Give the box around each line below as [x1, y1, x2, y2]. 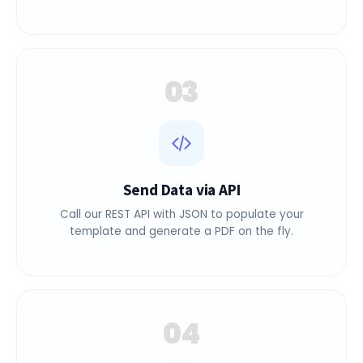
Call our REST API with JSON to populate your [59, 226, 304, 242]
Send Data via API [122, 199, 241, 220]
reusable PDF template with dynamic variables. [52, 2, 311, 18]
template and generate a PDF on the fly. [70, 243, 293, 259]
